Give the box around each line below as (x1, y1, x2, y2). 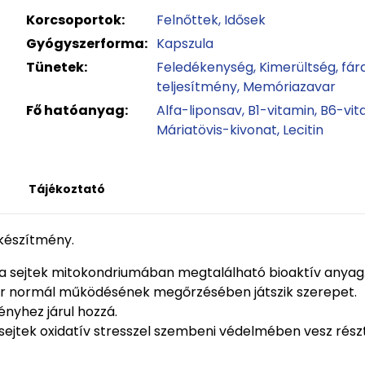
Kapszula (156, 34, 214, 53)
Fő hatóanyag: (26, 101, 129, 120)
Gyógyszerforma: (26, 34, 148, 53)
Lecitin (283, 121, 324, 139)
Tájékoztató (29, 181, 105, 197)
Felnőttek (156, 11, 219, 29)
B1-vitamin (248, 101, 315, 120)
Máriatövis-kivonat (156, 121, 278, 139)
